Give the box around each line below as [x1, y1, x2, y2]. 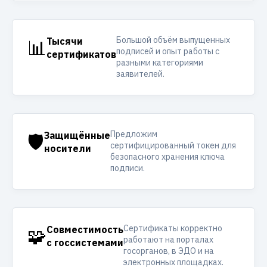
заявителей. [116, 69, 164, 79]
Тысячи [46, 35, 83, 47]
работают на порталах [123, 234, 213, 245]
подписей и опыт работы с [116, 46, 219, 57]
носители [44, 142, 91, 154]
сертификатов [46, 48, 116, 60]
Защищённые [44, 129, 110, 141]
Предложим [110, 129, 157, 139]
